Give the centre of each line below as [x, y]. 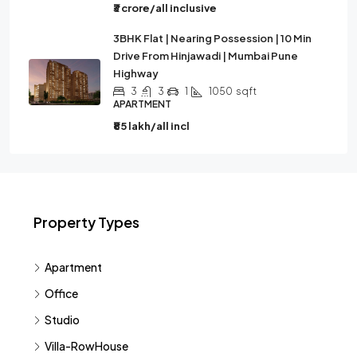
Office [61, 293]
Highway [136, 73]
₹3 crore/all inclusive [165, 8]
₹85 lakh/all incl [151, 126]
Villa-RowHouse [86, 346]
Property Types [86, 222]
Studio [62, 320]
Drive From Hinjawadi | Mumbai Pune [206, 56]
